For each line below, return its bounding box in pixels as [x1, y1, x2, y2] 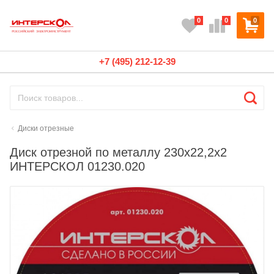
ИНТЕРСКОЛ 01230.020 [10, 160, 145, 173]
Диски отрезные [18, 124, 75, 133]
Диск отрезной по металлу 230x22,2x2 [10, 146, 227, 159]
